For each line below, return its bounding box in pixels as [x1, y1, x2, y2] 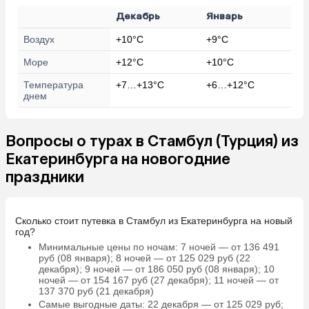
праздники [6, 167, 84, 186]
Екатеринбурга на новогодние [6, 149, 230, 168]
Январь [206, 10, 243, 22]
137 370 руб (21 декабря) [38, 285, 154, 297]
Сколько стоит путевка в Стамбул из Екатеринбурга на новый [15, 215, 292, 226]
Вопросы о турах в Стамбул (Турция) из [6, 131, 299, 150]
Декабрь [116, 10, 160, 22]
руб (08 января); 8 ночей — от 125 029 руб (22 [38, 252, 250, 263]
